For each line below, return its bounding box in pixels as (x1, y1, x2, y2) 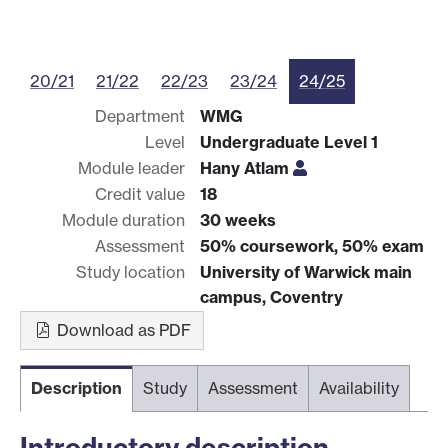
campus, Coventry (200, 286, 343, 307)
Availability (319, 377, 399, 398)
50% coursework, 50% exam (200, 235, 424, 256)
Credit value (95, 183, 185, 204)
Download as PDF (53, 319, 191, 340)
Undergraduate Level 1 (200, 131, 378, 152)
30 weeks (200, 209, 276, 230)
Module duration (62, 209, 185, 230)
